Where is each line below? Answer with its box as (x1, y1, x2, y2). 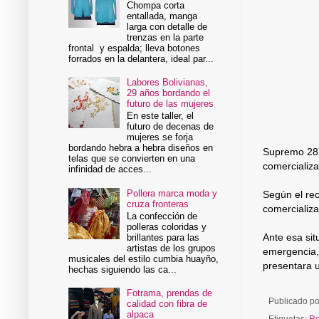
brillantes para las (127, 232, 200, 244)
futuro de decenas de (127, 121, 214, 132)
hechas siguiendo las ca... (68, 264, 177, 276)
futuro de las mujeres (127, 98, 214, 109)
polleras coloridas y (127, 221, 207, 233)
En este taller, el (127, 110, 194, 122)
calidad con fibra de (127, 298, 208, 310)
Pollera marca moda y (127, 187, 218, 199)
